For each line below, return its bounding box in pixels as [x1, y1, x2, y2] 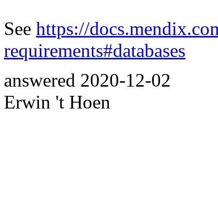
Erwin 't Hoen [4, 91, 110, 112]
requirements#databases [4, 39, 185, 61]
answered [4, 69, 80, 91]
